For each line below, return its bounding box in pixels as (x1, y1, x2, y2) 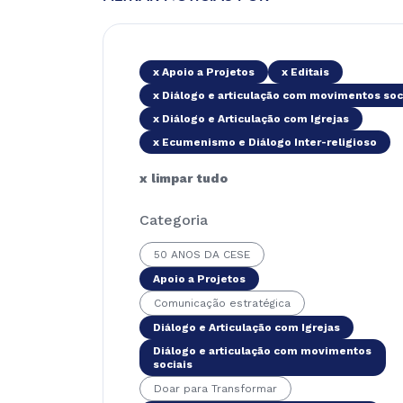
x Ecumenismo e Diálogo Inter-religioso (153, 136, 377, 148)
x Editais (282, 66, 329, 78)
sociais (153, 358, 193, 371)
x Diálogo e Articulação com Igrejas (153, 112, 349, 125)
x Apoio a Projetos (153, 66, 255, 78)
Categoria (139, 211, 208, 228)
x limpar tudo (139, 171, 228, 185)
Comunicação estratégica (154, 297, 291, 309)
